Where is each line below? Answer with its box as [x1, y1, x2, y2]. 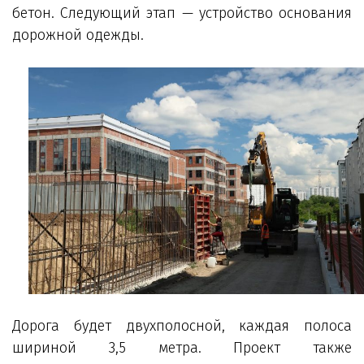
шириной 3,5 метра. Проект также [12, 338, 352, 357]
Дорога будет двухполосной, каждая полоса [12, 316, 352, 335]
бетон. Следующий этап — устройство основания [12, 3, 352, 22]
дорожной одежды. [12, 25, 144, 44]
